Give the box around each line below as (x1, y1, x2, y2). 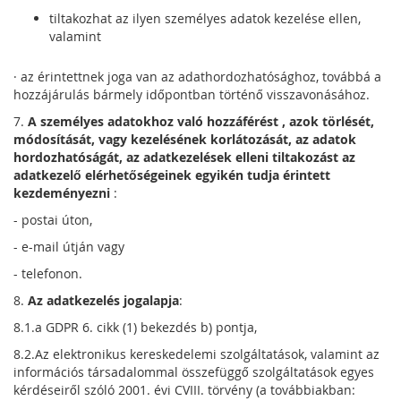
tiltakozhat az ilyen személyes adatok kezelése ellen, (49, 10, 361, 27)
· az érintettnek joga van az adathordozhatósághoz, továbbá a (13, 68, 381, 85)
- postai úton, (13, 211, 92, 228)
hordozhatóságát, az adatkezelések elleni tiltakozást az (13, 149, 355, 166)
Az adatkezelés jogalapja (28, 292, 179, 309)
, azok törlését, (282, 113, 374, 130)
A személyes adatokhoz (28, 113, 177, 130)
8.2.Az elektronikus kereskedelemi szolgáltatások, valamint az (13, 346, 380, 363)
